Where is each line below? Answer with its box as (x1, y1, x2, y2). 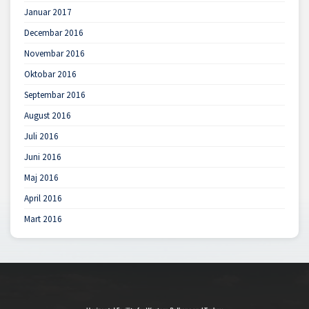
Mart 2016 (24, 212, 62, 225)
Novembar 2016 (24, 47, 85, 59)
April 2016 (24, 192, 62, 204)
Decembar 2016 (24, 26, 83, 39)
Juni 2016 (24, 150, 61, 163)
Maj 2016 (24, 171, 59, 183)
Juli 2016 (24, 130, 59, 142)
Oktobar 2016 (24, 68, 77, 80)
